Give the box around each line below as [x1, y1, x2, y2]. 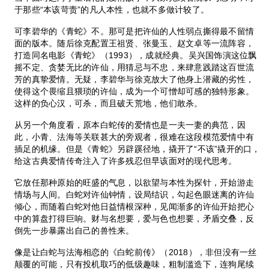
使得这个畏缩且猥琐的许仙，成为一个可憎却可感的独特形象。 [14, 86, 255, 96]
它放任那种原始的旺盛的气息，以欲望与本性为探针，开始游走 [14, 177, 255, 187]
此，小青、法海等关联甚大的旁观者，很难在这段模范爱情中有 [14, 131, 255, 142]
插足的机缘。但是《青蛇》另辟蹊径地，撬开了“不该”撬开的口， [14, 144, 261, 154]
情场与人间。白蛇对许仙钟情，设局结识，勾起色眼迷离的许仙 [14, 189, 255, 199]
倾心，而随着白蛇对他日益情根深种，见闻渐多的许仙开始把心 [14, 201, 255, 211]
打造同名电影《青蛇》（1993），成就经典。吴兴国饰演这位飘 [14, 50, 257, 60]
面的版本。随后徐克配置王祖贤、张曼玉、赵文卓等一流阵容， [14, 38, 255, 48]
